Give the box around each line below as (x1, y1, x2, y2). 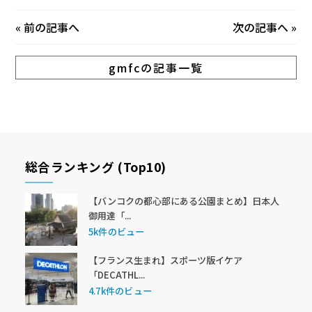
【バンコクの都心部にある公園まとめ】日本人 (88, 194, 279, 208)
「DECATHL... (88, 267, 145, 281)
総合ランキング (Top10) (24, 157, 166, 175)
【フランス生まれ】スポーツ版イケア (88, 253, 242, 267)
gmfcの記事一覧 (109, 58, 203, 76)
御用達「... (88, 208, 131, 222)
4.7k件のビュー (88, 284, 153, 298)
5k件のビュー (88, 225, 145, 239)
